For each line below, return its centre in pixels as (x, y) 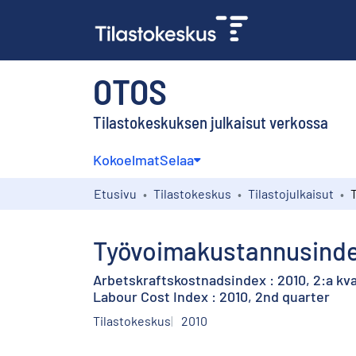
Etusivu (115, 193)
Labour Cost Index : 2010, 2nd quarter (211, 296)
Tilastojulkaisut (291, 193)
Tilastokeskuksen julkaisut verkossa (211, 122)
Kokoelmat (126, 159)
